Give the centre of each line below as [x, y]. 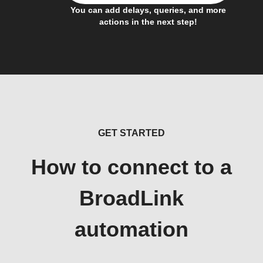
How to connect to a [131, 167]
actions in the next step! [148, 22]
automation [131, 230]
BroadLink [131, 198]
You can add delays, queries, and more [148, 10]
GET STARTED [131, 133]
